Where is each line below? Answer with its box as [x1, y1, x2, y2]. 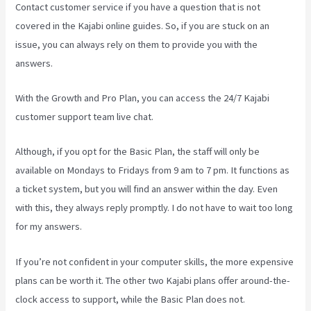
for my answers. [15, 220, 83, 233]
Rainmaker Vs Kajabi [55, 56, 140, 69]
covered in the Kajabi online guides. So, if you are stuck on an [15, 19, 270, 32]
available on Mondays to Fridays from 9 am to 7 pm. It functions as [15, 164, 290, 177]
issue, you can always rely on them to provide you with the [15, 37, 258, 51]
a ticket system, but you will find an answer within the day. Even [15, 183, 278, 196]
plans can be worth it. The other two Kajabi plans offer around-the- [15, 274, 291, 287]
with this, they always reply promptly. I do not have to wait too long [15, 201, 294, 215]
